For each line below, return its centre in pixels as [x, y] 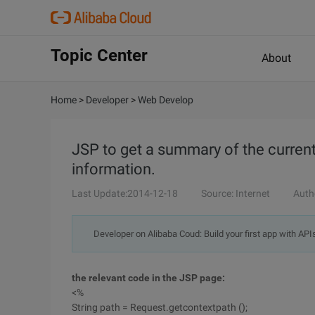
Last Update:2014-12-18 [125, 193]
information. [114, 169]
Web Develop [166, 100]
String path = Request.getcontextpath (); [160, 307]
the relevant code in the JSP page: [148, 278]
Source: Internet [236, 193]
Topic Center [99, 56]
